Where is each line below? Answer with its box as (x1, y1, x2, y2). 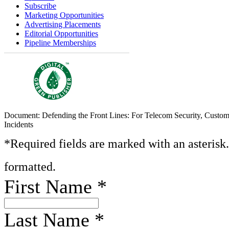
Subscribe (25, 2, 56, 10)
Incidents (4, 120, 33, 129)
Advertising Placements (25, 20, 101, 29)
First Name (4, 176, 97, 197)
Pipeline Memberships (25, 38, 96, 47)
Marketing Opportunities (25, 11, 104, 19)
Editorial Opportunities (25, 29, 98, 38)
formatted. (4, 159, 56, 173)
